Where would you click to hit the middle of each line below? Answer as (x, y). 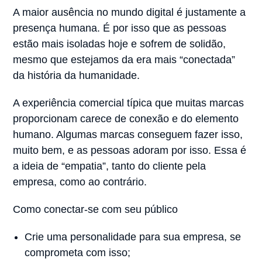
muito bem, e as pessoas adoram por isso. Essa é (130, 151)
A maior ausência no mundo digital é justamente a (130, 13)
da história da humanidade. (78, 76)
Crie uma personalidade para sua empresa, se (133, 237)
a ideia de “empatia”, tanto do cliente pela (110, 166)
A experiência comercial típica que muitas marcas (129, 103)
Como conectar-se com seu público (96, 210)
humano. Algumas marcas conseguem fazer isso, (128, 135)
